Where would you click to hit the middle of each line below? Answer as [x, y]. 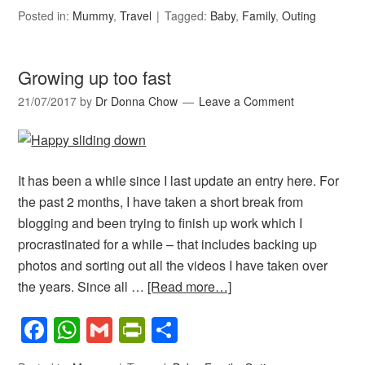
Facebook [105, 330]
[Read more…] [190, 286]
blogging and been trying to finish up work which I [161, 222]
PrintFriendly [219, 330]
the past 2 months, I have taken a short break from [161, 201]
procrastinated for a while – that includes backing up [168, 244]
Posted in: [46, 15]
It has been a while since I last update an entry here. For [179, 180]
